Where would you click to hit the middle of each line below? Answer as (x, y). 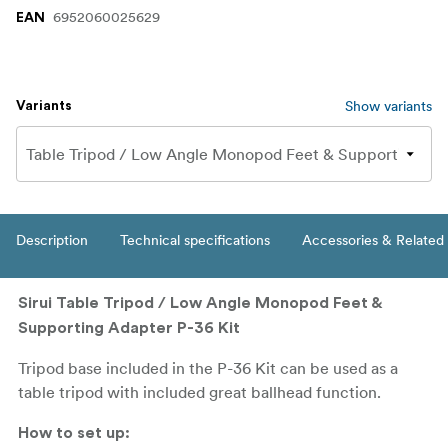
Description (52, 240)
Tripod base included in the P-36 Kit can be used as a (208, 368)
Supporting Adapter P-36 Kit (129, 328)
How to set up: (74, 433)
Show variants (388, 106)
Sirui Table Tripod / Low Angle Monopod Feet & (199, 303)
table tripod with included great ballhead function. (199, 392)
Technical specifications (195, 240)
